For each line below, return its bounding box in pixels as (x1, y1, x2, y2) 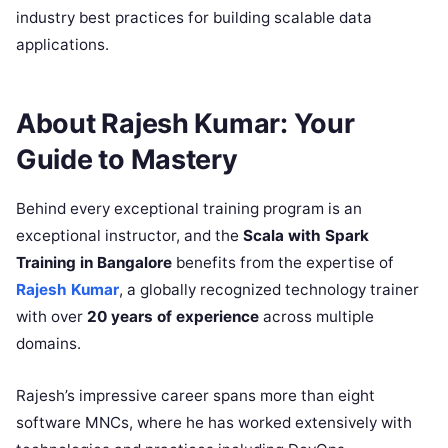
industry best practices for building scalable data (16, 7, 372, 27)
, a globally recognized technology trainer (119, 279, 419, 299)
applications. (16, 34, 109, 54)
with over (16, 306, 87, 326)
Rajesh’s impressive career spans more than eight (16, 385, 375, 405)
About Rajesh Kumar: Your (16, 107, 355, 141)
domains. (16, 333, 81, 353)
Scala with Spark (243, 225, 369, 245)
